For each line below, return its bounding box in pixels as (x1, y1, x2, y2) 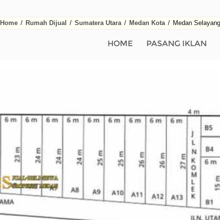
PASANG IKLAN (146, 39, 207, 48)
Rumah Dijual (25, 19, 67, 27)
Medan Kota (129, 19, 165, 27)
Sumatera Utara (74, 19, 121, 27)
